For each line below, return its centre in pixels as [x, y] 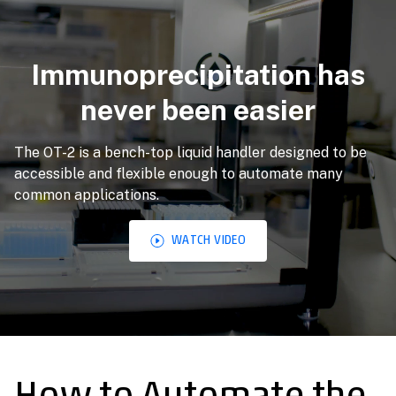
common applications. [87, 194]
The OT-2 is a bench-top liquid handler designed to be [190, 152]
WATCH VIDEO [209, 240]
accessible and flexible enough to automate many [179, 173]
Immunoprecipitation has [198, 74]
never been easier [198, 110]
